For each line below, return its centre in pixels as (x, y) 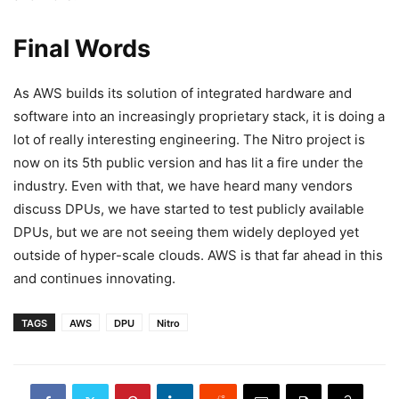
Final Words (82, 48)
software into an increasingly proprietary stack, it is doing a (199, 116)
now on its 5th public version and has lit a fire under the (188, 162)
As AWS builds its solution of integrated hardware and (183, 93)
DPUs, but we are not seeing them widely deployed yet (186, 232)
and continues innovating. (94, 278)
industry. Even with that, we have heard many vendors (183, 185)
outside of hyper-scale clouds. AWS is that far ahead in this (198, 255)
